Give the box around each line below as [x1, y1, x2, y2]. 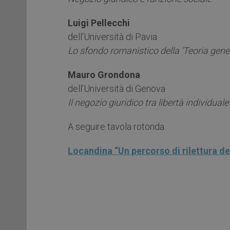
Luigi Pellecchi [68, 17, 130, 28]
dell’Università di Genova [68, 83, 165, 94]
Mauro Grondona [68, 69, 140, 80]
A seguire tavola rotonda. [68, 121, 166, 132]
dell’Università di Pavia [68, 31, 157, 42]
